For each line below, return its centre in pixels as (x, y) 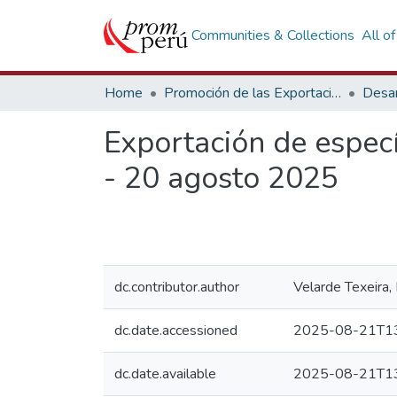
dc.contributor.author (177, 287)
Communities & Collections (273, 35)
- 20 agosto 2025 (221, 178)
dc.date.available (165, 374)
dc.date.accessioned (176, 331)
